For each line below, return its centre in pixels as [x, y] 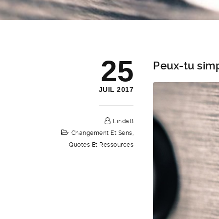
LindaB [123, 121]
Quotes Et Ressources [101, 145]
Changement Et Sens [102, 133]
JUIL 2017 [116, 89]
